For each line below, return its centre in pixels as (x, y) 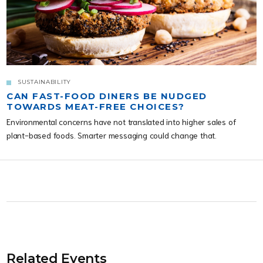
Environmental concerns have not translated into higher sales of (122, 121)
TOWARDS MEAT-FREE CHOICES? (96, 106)
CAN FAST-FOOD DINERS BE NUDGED (107, 96)
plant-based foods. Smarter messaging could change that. (112, 135)
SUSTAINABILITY (45, 82)
